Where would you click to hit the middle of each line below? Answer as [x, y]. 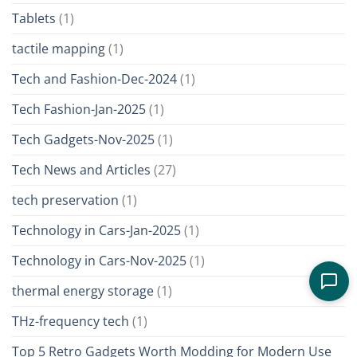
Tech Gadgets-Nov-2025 [83, 140]
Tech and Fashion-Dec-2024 [94, 79]
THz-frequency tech [71, 322]
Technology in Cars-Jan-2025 [96, 231]
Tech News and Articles [81, 170]
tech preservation [65, 200]
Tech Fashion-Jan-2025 [79, 110]
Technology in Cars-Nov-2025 [99, 261]
